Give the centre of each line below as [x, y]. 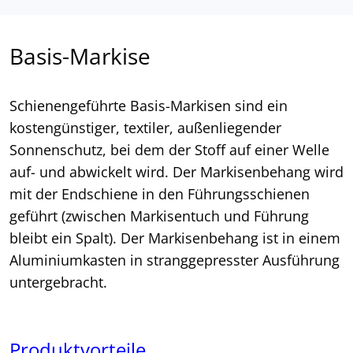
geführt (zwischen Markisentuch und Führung [159, 216]
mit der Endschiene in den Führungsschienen [160, 194]
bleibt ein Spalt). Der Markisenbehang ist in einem [175, 238]
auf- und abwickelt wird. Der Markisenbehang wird [176, 172]
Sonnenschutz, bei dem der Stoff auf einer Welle [169, 150]
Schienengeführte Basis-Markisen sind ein [149, 106]
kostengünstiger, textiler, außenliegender [145, 128]
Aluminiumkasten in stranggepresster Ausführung [175, 260]
